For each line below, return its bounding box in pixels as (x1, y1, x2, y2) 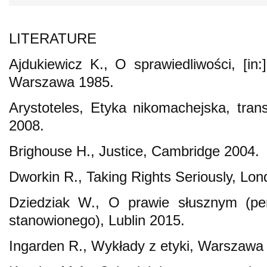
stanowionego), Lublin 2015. (9, 212, 185, 228)
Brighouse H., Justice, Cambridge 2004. (9, 142, 259, 159)
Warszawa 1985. (9, 73, 114, 90)
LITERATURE (9, 30, 97, 46)
